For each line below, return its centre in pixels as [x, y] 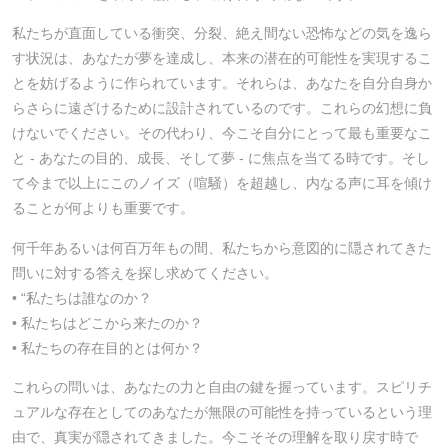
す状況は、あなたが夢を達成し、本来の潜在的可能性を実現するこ [222, 58]
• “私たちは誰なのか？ [82, 297]
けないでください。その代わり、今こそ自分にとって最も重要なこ [222, 133]
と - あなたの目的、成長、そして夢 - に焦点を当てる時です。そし [221, 158]
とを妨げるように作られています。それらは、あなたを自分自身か [222, 83]
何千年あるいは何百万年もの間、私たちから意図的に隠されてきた [222, 247]
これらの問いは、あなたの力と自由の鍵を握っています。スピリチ [222, 386]
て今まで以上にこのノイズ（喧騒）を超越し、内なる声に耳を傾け [222, 183]
